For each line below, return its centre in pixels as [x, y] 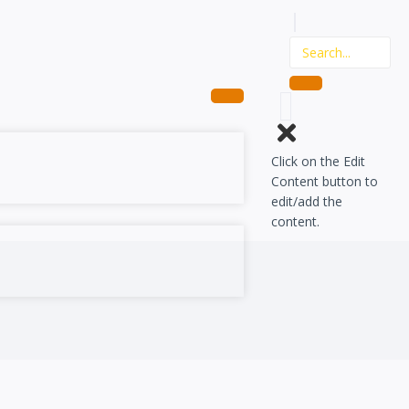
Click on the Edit [319, 162]
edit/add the [307, 202]
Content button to [325, 182]
